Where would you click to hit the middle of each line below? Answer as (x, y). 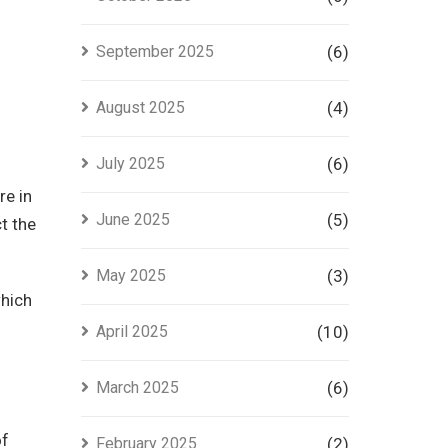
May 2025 (130, 275)
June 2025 (132, 219)
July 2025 (130, 163)
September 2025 (154, 51)
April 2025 (131, 331)
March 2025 (137, 387)
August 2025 (140, 107)
